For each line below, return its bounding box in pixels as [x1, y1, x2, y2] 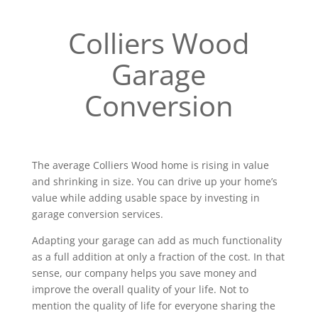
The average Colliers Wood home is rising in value [31, 158, 269, 172]
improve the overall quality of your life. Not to [31, 283, 248, 296]
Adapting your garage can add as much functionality [31, 234, 282, 247]
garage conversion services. [31, 207, 163, 221]
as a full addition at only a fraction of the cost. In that [31, 250, 285, 263]
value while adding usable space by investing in [31, 191, 260, 204]
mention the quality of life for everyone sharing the [31, 299, 275, 312]
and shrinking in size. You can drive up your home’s [31, 175, 278, 188]
